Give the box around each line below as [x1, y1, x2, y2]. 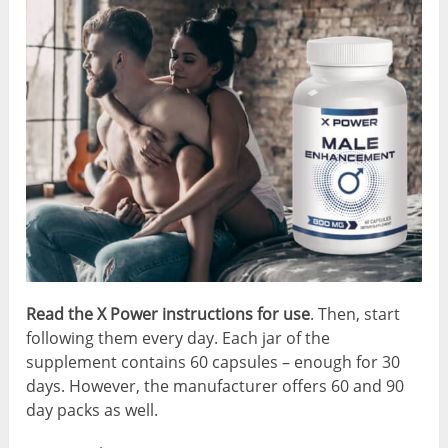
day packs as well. [26, 398, 159, 421]
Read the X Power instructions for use [26, 302, 311, 325]
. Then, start [310, 302, 401, 325]
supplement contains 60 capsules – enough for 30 [26, 350, 401, 373]
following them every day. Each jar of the [26, 326, 331, 349]
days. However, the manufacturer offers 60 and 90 [26, 374, 405, 397]
